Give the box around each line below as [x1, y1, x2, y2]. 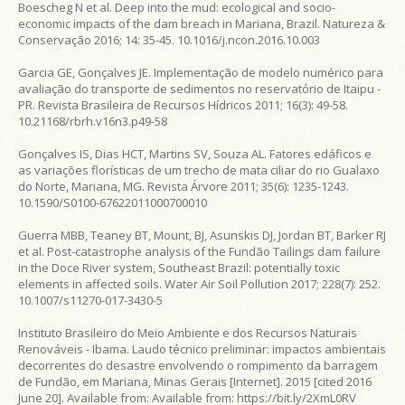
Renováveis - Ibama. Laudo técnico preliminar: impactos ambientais [18, 340, 386, 357]
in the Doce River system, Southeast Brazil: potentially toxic [18, 259, 340, 276]
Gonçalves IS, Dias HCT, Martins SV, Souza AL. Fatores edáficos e [18, 145, 372, 162]
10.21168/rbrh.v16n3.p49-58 [18, 112, 167, 129]
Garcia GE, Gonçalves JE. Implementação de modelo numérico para [18, 63, 383, 80]
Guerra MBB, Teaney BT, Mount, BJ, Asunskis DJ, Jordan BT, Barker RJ [18, 226, 386, 243]
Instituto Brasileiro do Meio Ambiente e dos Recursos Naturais [18, 324, 357, 341]
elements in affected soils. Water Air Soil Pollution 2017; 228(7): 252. [18, 275, 381, 292]
